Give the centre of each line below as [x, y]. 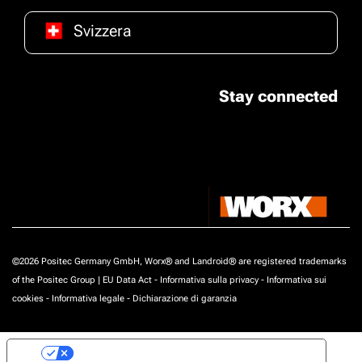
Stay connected [278, 96]
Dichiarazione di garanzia [185, 299]
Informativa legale [88, 299]
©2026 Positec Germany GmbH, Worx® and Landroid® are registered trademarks [179, 261]
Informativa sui [297, 280]
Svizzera [103, 31]
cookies [28, 299]
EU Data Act [127, 280]
